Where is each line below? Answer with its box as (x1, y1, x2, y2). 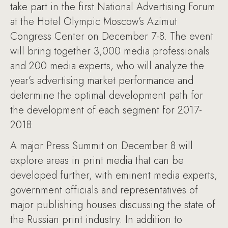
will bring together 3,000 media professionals (10, 44, 210, 59)
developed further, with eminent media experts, (10, 168, 217, 183)
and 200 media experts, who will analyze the (10, 59, 204, 73)
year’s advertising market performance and (10, 73, 193, 88)
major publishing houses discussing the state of (10, 197, 215, 212)
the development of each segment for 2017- (10, 103, 202, 118)
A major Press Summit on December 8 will (10, 138, 193, 153)
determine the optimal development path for (10, 88, 203, 103)
